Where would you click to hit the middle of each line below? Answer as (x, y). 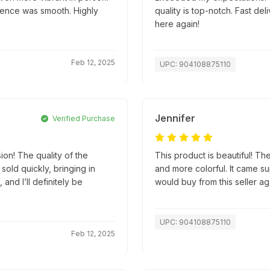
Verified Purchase (83, 119)
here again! (177, 24)
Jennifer (175, 118)
